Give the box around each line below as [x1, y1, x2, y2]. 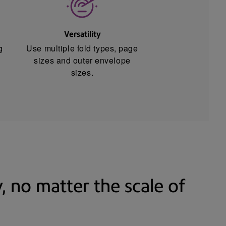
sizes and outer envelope [34, 54, 131, 66]
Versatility [64, 29, 101, 39]
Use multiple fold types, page [26, 42, 138, 54]
